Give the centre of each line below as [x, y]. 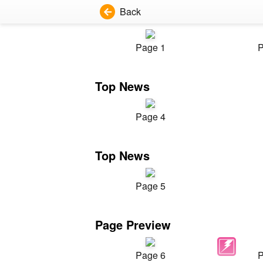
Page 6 [150, 255]
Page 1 [150, 47]
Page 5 [150, 186]
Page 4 [150, 117]
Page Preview [133, 225]
